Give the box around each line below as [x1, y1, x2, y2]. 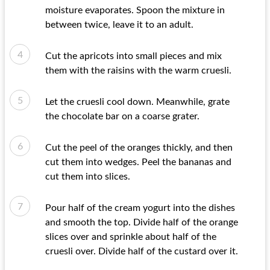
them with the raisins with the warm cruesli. [45, 66, 231, 75]
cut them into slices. [45, 172, 130, 181]
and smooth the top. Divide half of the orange [45, 218, 238, 227]
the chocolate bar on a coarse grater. [45, 111, 199, 121]
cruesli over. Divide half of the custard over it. [45, 246, 238, 256]
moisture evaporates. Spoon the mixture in [45, 5, 225, 15]
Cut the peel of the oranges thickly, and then [45, 143, 233, 152]
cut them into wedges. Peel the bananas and [45, 157, 231, 167]
